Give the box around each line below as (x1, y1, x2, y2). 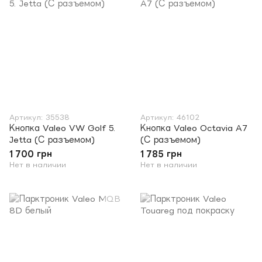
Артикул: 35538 (9, 113, 70, 121)
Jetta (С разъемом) (9, 135, 95, 144)
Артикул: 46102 (140, 113, 199, 121)
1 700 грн (9, 149, 52, 158)
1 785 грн (140, 149, 182, 158)
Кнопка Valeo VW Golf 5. (9, 123, 116, 132)
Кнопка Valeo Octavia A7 (140, 123, 247, 132)
